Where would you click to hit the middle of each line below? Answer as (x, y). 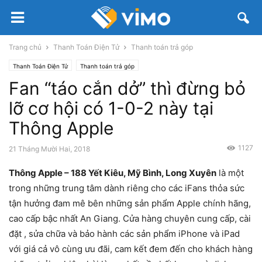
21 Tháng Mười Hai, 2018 (49, 149)
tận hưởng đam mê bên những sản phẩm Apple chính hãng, (130, 203)
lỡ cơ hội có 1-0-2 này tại (111, 108)
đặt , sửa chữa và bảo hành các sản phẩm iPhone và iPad (124, 234)
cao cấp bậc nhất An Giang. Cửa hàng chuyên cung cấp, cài (130, 218)
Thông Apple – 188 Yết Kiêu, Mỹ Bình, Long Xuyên (113, 173)
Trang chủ (25, 47)
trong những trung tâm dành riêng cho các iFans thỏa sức (127, 188)
